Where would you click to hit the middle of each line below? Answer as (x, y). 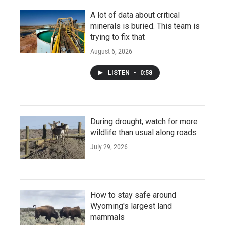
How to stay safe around (133, 195)
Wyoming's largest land (131, 206)
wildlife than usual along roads (144, 133)
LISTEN (120, 73)
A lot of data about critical (135, 15)
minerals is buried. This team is (145, 26)
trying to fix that (118, 37)
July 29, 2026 (109, 147)
